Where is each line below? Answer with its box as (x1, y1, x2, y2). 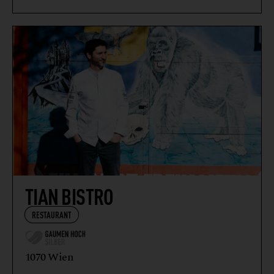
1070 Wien (25, 249, 73, 266)
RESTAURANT (31, 208, 72, 220)
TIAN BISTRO (25, 180, 114, 210)
